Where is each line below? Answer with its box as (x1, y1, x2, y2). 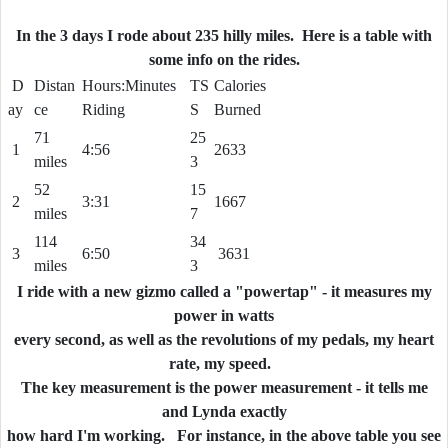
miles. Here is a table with (256, 27, 432, 44)
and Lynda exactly (161, 403, 287, 420)
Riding (82, 101, 125, 118)
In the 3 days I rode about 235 (16, 27, 223, 44)
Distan (34, 77, 75, 94)
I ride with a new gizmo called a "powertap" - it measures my (16, 283, 432, 300)
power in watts (174, 307, 274, 324)
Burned (214, 101, 261, 118)
